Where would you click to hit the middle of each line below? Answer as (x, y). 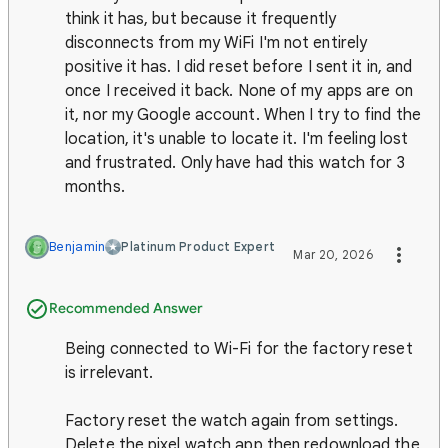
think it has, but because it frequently (200, 19)
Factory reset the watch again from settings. (232, 421)
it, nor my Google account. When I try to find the (243, 115)
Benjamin (77, 246)
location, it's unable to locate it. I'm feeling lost (237, 139)
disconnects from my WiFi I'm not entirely (216, 43)
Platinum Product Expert (198, 246)
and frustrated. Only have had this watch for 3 (235, 163)
